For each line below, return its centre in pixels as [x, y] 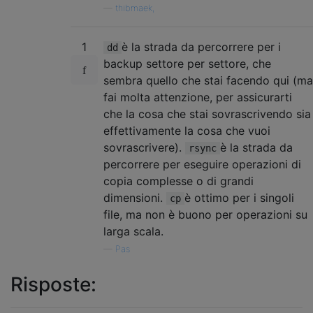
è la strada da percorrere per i [201, 46]
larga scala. [133, 231]
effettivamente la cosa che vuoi [187, 130]
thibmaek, [135, 8]
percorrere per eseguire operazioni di [202, 164]
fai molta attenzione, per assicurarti [198, 97]
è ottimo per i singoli [239, 197]
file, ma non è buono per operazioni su [205, 214]
